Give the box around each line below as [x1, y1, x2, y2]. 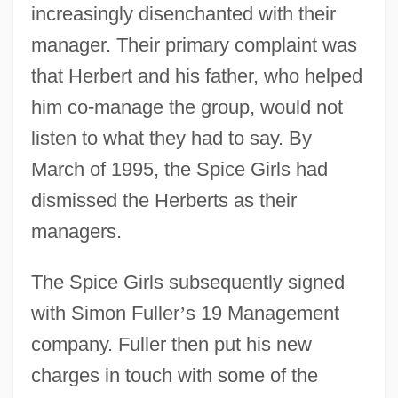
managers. [30, 219, 122, 243]
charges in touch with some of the [30, 363, 318, 386]
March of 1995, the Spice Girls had [30, 157, 328, 180]
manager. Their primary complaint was [30, 33, 357, 56]
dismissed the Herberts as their [30, 188, 297, 211]
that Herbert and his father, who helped [30, 64, 362, 87]
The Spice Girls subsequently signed [30, 270, 345, 293]
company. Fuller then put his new [30, 332, 312, 355]
